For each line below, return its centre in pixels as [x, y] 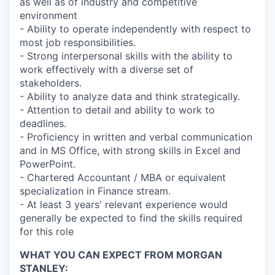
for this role [47, 231]
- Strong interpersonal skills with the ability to [126, 56]
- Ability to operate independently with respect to [135, 29]
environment [48, 15]
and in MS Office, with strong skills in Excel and [130, 150]
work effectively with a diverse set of [107, 69]
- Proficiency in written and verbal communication [136, 137]
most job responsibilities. [78, 42]
